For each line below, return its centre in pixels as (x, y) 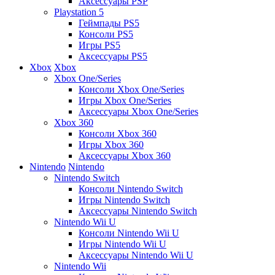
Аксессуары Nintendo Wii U (136, 255)
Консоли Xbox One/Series (131, 89)
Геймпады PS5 (109, 23)
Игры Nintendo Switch (124, 199)
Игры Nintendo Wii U (122, 244)
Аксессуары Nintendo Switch (138, 211)
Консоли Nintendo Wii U (129, 233)
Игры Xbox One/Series (125, 100)
